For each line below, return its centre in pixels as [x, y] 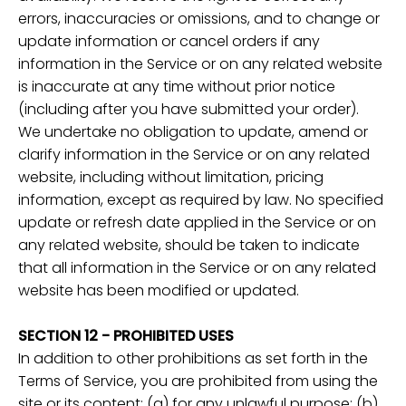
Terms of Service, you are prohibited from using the [198, 382]
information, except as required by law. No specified [201, 200]
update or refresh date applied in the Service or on [197, 223]
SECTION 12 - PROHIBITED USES [126, 336]
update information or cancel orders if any [169, 42]
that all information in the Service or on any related [197, 268]
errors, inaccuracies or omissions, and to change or [199, 19]
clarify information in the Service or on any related [194, 155]
